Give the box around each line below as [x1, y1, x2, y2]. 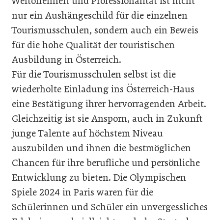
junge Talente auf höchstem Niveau [12, 128, 163, 139]
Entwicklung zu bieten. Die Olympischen [12, 172, 186, 183]
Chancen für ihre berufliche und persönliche [12, 157, 200, 168]
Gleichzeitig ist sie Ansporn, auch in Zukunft [12, 113, 203, 124]
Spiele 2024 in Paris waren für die [12, 187, 153, 198]
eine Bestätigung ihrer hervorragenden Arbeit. [12, 98, 206, 110]
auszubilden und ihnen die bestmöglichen [12, 142, 191, 154]
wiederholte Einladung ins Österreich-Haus [12, 83, 194, 95]
